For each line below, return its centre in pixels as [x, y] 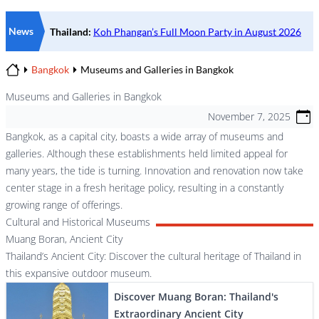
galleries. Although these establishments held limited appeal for [147, 153]
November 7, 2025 [249, 116]
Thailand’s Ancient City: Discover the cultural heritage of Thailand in [153, 256]
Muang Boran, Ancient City [64, 239]
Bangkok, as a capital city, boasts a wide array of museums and [145, 136]
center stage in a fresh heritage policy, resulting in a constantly [145, 188]
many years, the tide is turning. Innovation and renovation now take [155, 171]
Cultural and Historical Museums [78, 222]
